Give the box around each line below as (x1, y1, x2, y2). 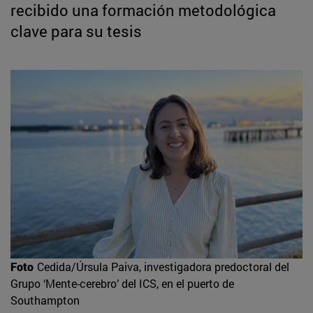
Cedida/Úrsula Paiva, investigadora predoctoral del (37, 259, 289, 274)
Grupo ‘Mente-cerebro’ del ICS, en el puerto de (10, 275, 234, 291)
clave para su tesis (10, 20, 142, 41)
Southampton (10, 292, 80, 307)
